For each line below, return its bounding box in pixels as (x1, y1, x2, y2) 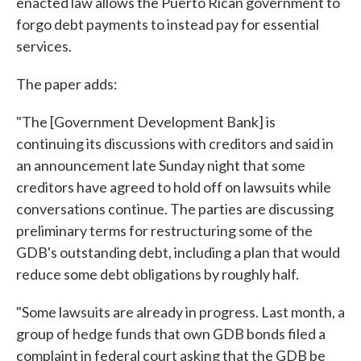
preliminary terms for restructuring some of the (16, 222, 313, 239)
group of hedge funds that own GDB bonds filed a (16, 325, 326, 342)
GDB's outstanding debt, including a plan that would (16, 243, 340, 261)
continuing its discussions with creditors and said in (16, 135, 334, 152)
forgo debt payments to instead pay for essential (16, 15, 319, 33)
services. (16, 37, 72, 55)
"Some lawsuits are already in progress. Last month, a (16, 303, 345, 321)
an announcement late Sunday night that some (16, 156, 305, 174)
